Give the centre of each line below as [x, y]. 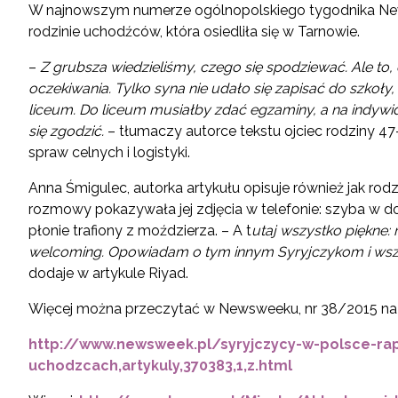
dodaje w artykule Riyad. [108, 273]
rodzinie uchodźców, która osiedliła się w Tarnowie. [194, 32]
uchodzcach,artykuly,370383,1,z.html [160, 366]
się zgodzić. [68, 131]
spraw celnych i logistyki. [109, 152]
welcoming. [68, 252]
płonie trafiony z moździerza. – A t [140, 231]
